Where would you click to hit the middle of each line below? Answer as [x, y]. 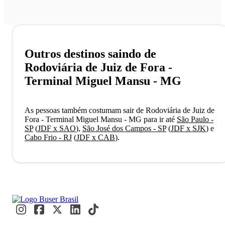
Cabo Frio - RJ [48, 138]
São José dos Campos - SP [124, 129]
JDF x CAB [96, 138]
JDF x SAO [57, 129]
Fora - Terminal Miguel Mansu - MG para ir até [101, 120]
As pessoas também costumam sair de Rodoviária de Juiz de [120, 110]
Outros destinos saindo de [90, 54]
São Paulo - [195, 120]
